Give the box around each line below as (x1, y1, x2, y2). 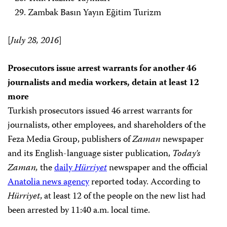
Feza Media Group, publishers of (8, 132, 132, 148)
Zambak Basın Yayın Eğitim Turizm (28, 6, 161, 21)
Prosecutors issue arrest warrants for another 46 (8, 61, 197, 77)
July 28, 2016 (11, 33, 59, 49)
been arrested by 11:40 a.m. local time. (8, 203, 150, 219)
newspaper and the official (107, 161, 208, 176)
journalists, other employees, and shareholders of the (8, 118, 206, 134)
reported (89, 175, 124, 191)
